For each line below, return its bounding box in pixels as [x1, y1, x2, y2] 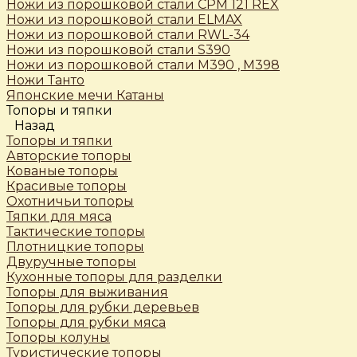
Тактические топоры [6, 224, 145, 239]
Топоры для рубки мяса [6, 315, 166, 330]
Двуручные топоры [6, 254, 136, 269]
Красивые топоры [6, 178, 127, 194]
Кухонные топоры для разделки [6, 269, 222, 284]
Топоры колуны [6, 330, 110, 345]
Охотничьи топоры [6, 194, 134, 209]
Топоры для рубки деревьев [6, 300, 199, 315]
